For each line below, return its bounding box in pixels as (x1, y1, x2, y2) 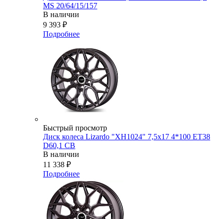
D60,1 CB (43, 141, 75, 150)
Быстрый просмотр (43, 124, 107, 132)
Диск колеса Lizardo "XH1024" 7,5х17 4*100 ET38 (43, 132, 210, 141)
